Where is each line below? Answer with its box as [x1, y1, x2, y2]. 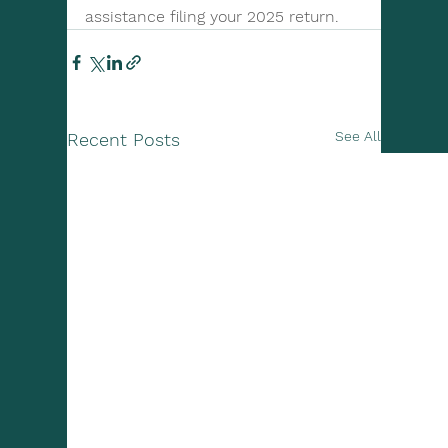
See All [334, 127, 381, 144]
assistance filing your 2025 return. [85, 6, 340, 26]
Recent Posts [67, 128, 181, 150]
